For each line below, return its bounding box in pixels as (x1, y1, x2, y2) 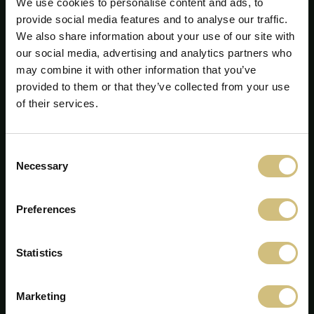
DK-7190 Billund (117, 193, 197, 207)
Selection (5, 163, 48, 175)
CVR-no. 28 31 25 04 (109, 249, 205, 262)
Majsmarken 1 (123, 179, 191, 192)
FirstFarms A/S (104, 150, 210, 168)
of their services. (16, 97, 98, 109)
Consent (5, 146, 44, 158)
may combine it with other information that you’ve (16, 64, 257, 76)
